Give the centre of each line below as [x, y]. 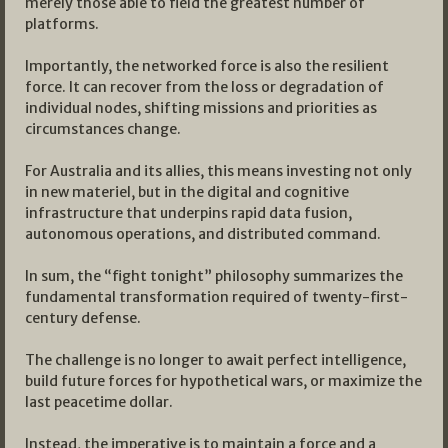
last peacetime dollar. [99, 402]
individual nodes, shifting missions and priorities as [201, 108]
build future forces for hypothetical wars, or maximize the [223, 381]
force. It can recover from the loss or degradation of [204, 87]
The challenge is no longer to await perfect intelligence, [215, 360]
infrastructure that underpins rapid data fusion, [188, 213]
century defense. [83, 318]
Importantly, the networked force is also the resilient [207, 66]
